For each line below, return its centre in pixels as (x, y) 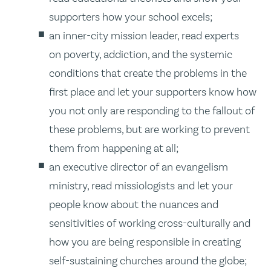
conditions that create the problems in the (148, 73)
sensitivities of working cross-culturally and (150, 223)
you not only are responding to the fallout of (152, 111)
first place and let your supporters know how (153, 92)
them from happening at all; (114, 148)
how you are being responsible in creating (145, 242)
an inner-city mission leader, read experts (144, 36)
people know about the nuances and (134, 204)
